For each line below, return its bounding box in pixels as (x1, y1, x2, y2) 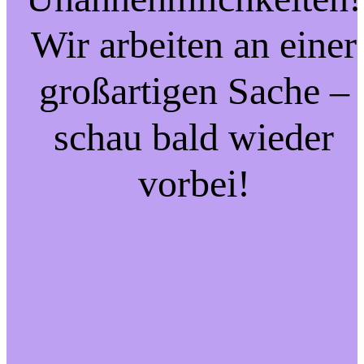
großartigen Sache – (38, 68, 349, 112)
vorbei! (137, 161, 250, 205)
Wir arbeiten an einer (31, 22, 357, 66)
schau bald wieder (54, 115, 334, 158)
